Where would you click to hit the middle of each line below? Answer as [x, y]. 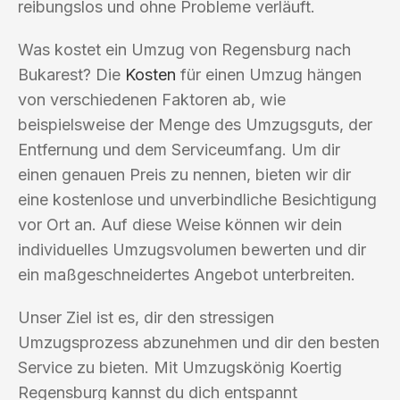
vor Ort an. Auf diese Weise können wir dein [180, 224]
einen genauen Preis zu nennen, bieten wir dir [184, 174]
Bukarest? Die [71, 74]
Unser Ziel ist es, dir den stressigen [146, 317]
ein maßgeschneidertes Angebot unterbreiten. [187, 274]
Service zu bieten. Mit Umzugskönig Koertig [180, 367]
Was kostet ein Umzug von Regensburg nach [184, 49]
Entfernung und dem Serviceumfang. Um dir [179, 149]
